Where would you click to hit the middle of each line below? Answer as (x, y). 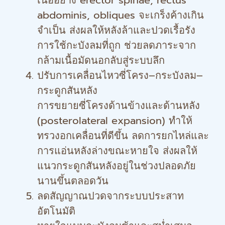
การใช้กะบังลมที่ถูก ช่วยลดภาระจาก (117, 45)
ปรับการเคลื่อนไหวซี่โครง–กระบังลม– (120, 75)
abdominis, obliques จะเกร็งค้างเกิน (121, 15)
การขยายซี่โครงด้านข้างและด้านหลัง (119, 105)
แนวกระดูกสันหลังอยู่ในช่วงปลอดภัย (117, 166)
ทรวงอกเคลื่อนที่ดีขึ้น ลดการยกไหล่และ (123, 136)
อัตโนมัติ (56, 211)
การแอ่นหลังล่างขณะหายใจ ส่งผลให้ (117, 151)
